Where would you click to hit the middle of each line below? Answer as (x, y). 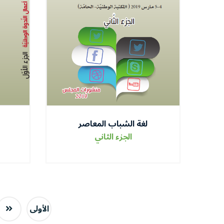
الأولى (39, 209)
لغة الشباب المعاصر (113, 124)
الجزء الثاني (113, 137)
